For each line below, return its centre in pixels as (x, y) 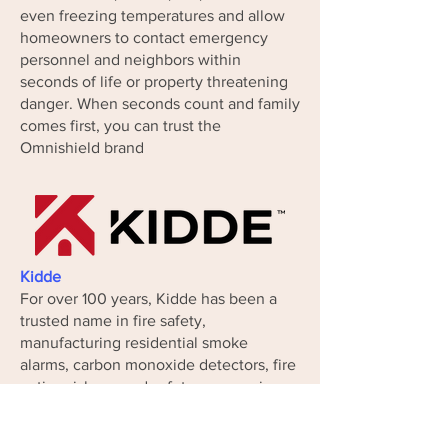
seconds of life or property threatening (154, 81)
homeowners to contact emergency (144, 37)
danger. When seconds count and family (160, 103)
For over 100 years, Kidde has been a (148, 298)
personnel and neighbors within (130, 59)
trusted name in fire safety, (113, 320)
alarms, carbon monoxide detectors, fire (158, 364)
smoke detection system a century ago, (156, 430)
